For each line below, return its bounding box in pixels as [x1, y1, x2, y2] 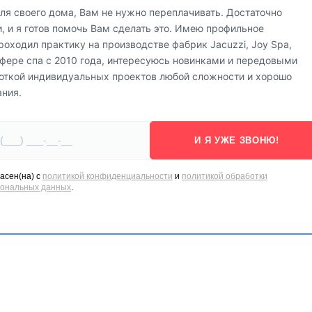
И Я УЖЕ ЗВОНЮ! [194, 134, 279, 146]
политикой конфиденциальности [42, 171, 173, 181]
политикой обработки [182, 171, 267, 181]
